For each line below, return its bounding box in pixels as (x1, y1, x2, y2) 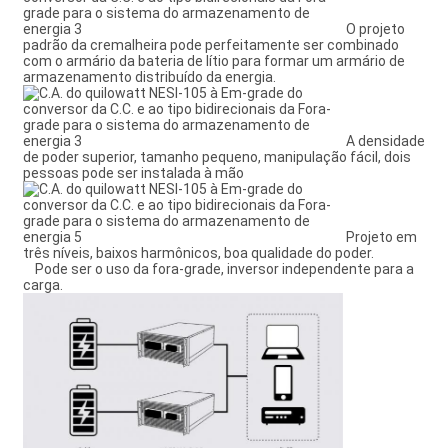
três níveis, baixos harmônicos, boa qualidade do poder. (23, 244, 375, 261)
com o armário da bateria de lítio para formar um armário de (23, 52, 406, 69)
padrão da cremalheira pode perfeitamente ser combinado (23, 36, 400, 53)
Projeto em (343, 228, 418, 245)
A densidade (343, 132, 426, 149)
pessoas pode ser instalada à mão (23, 164, 245, 181)
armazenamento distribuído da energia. (23, 68, 277, 85)
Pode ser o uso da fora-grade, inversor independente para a (23, 260, 415, 277)
